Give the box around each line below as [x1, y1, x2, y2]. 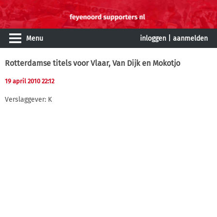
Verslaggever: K [5, 95, 52, 104]
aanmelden [173, 34, 208, 43]
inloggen [140, 34, 166, 43]
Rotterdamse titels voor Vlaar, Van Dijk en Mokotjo [5, 59, 180, 68]
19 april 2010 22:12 [5, 77, 54, 85]
